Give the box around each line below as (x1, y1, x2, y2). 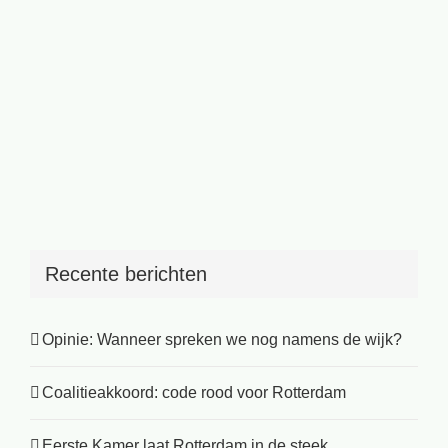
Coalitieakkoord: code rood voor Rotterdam (42, 384, 346, 402)
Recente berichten (45, 262, 207, 285)
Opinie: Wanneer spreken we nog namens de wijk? (42, 331, 402, 349)
